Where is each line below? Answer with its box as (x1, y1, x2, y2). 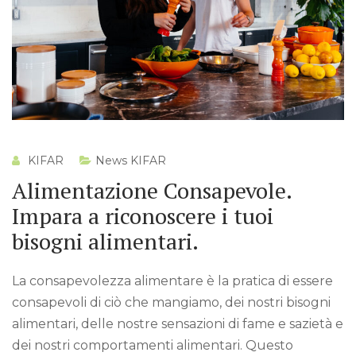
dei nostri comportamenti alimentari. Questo (12, 337, 293, 353)
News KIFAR (95, 153, 166, 168)
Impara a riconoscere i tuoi (12, 200, 273, 230)
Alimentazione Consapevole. (12, 175, 292, 205)
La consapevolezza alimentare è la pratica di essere (12, 273, 333, 288)
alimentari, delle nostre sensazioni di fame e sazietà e (12, 315, 343, 331)
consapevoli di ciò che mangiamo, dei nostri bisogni (12, 294, 331, 310)
